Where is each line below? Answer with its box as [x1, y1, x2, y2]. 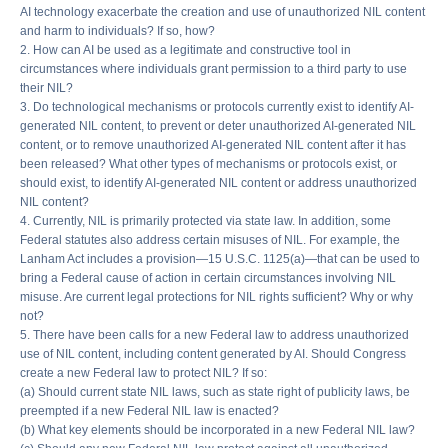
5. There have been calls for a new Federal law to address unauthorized [20, 328, 409, 343]
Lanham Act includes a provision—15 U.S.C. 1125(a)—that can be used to [20, 252, 420, 267]
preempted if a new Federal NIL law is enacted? [20, 404, 279, 419]
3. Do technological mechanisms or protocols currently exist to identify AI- [20, 100, 414, 115]
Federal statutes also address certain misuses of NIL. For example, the [20, 233, 400, 248]
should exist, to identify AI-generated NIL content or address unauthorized [20, 176, 417, 191]
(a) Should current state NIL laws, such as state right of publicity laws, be [20, 385, 410, 400]
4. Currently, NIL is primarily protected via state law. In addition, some [20, 214, 391, 229]
